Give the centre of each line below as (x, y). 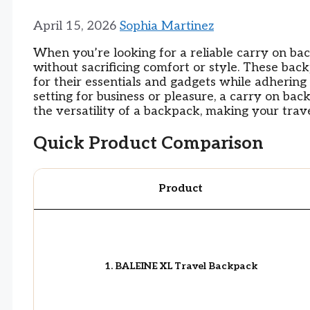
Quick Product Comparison (148, 143)
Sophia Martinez (167, 26)
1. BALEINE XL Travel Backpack (181, 266)
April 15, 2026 (75, 26)
